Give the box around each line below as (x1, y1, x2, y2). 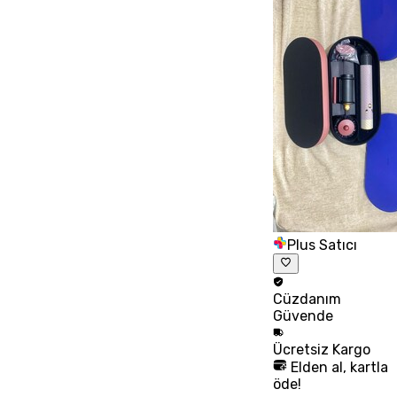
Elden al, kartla (287, 358, 389, 376)
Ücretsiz (273, 340, 333, 358)
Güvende (273, 307, 334, 324)
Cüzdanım (273, 290, 342, 307)
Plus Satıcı (287, 237, 358, 254)
